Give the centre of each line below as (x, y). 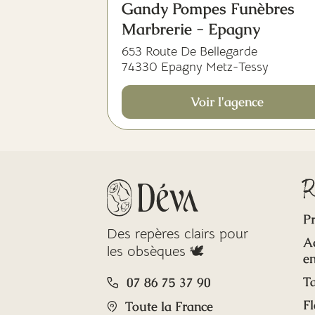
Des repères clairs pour (178, 234)
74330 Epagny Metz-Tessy (195, 67)
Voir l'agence (227, 102)
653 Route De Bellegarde (189, 51)
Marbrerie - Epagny (191, 29)
